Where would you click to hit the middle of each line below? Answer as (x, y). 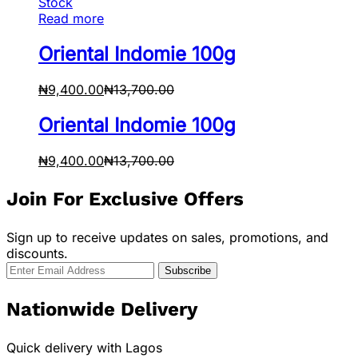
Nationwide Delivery (102, 309)
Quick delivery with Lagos (84, 347)
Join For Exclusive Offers (125, 199)
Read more (71, 19)
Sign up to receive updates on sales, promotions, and (167, 237)
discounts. (37, 253)
